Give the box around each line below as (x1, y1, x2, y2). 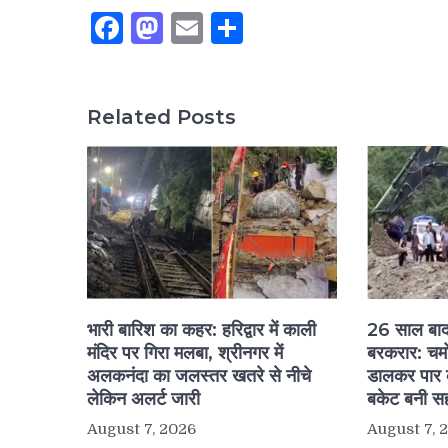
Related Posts (87, 105, 236, 130)
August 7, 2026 (87, 420, 196, 439)
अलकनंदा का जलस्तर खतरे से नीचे (87, 365, 311, 388)
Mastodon (163, 8, 315, 46)
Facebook (123, 8, 267, 46)
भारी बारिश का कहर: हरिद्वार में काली (87, 319, 316, 342)
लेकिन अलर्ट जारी (87, 388, 200, 411)
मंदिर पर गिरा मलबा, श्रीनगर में (87, 342, 283, 365)
